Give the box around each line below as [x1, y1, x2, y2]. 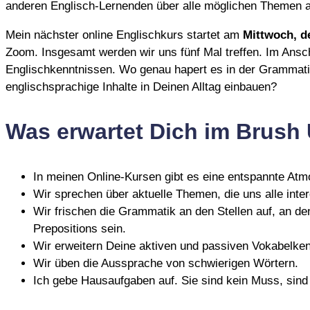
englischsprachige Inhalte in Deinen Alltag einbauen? [6, 80, 277, 94]
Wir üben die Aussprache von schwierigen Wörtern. [33, 257, 298, 271]
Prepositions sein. [33, 222, 126, 236]
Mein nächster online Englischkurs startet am [6, 28, 243, 42]
